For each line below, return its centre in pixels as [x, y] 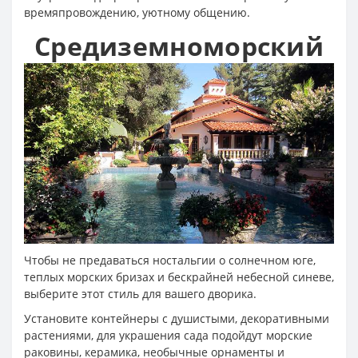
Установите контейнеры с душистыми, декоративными [177, 319]
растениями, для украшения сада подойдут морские [168, 336]
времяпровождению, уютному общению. [137, 12]
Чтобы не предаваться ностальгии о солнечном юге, [170, 261]
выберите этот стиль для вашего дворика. [140, 294]
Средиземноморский [179, 46]
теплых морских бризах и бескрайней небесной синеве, [179, 277]
